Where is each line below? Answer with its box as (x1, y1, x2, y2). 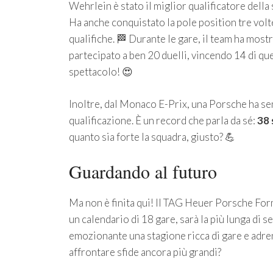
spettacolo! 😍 (68, 65, 133, 79)
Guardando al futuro (68, 159, 217, 184)
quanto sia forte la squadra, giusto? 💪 (68, 130, 235, 143)
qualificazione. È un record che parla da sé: (68, 113, 257, 127)
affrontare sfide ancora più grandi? (68, 246, 221, 259)
